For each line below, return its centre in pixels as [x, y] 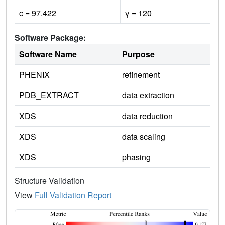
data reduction [147, 116]
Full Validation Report [73, 195]
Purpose [138, 54]
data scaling [144, 137]
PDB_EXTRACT [49, 95]
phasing [136, 157]
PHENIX [34, 75]
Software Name [48, 54]
